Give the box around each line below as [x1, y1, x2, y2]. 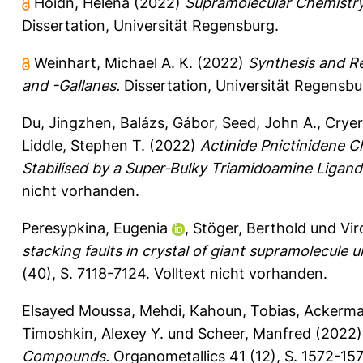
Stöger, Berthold [193, 219, 306, 237]
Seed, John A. [222, 113, 317, 131]
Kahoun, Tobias [190, 301, 296, 319]
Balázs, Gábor [120, 113, 214, 131]
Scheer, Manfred [198, 324, 311, 342]
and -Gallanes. [22, 76, 120, 94]
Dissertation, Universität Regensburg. [22, 16, 279, 34]
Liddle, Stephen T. [22, 136, 145, 154]
